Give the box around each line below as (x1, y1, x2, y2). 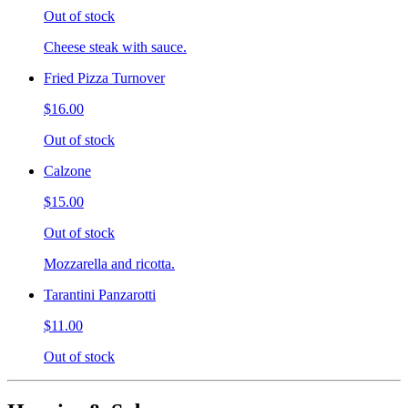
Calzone (44, 162, 91, 178)
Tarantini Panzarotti (44, 286, 156, 302)
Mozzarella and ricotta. (44, 255, 175, 271)
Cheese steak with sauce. (44, 38, 187, 55)
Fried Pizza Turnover (44, 69, 165, 86)
